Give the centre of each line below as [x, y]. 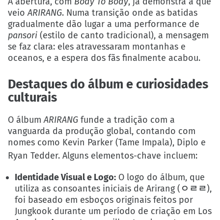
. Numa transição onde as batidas [130, 13]
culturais [32, 97]
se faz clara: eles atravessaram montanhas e [97, 46]
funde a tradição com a [126, 120]
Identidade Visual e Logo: [66, 178]
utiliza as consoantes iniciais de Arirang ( [98, 189]
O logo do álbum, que [161, 178]
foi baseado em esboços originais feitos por [104, 200]
